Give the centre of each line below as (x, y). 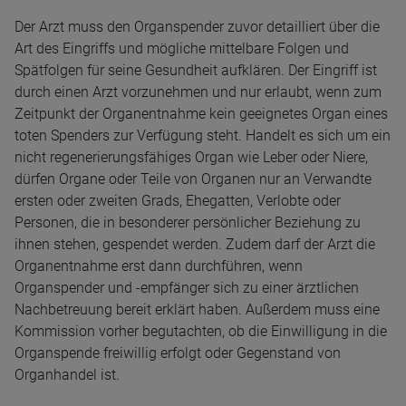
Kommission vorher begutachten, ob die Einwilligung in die (201, 331)
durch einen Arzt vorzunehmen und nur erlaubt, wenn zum (198, 92)
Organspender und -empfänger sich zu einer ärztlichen (187, 288)
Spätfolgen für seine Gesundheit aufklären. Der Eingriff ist (196, 70)
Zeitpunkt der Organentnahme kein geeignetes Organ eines (201, 114)
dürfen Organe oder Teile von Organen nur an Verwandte (193, 179)
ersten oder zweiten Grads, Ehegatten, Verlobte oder (178, 201)
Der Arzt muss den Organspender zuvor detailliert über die (197, 27)
